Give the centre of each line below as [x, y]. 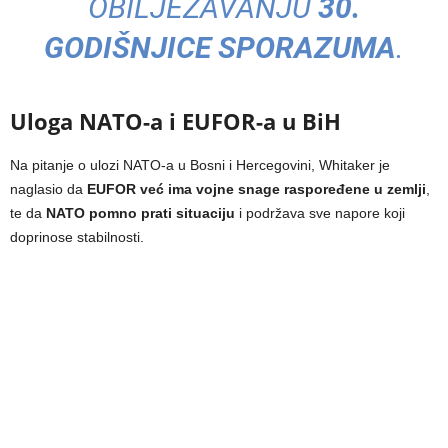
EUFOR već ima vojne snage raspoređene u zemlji [256, 189]
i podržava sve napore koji [320, 213]
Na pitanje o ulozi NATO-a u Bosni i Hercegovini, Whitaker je [200, 165]
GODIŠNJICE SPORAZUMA [220, 48]
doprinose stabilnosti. [77, 237]
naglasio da [48, 189]
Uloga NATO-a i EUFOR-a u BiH [175, 121]
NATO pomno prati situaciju [140, 213]
